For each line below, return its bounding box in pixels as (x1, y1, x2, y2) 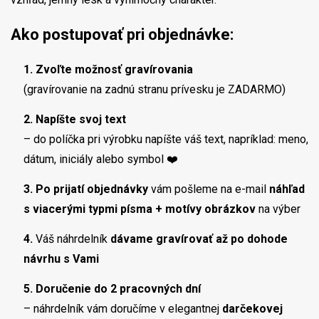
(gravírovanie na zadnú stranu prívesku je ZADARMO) (23, 83, 286, 97)
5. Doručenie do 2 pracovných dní (23, 282, 201, 296)
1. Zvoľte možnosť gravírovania (23, 63, 193, 77)
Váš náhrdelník (33, 232, 110, 246)
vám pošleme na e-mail (148, 182, 269, 197)
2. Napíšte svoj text (23, 113, 126, 127)
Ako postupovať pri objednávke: (11, 26, 234, 44)
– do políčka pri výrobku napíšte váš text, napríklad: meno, (23, 132, 308, 147)
